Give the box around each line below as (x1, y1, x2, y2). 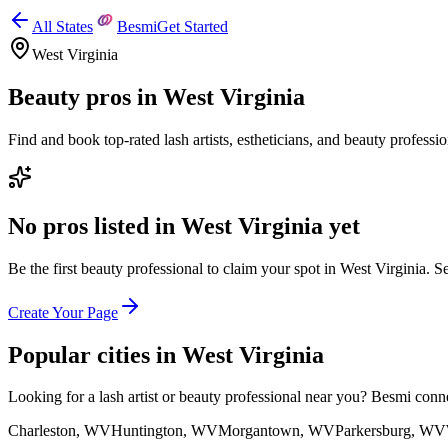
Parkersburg (335, 422, 411, 440)
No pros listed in (8, 212, 181, 239)
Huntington (111, 422, 183, 440)
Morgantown (218, 422, 300, 440)
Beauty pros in (8, 83, 163, 110)
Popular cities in (8, 341, 182, 368)
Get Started (157, 18, 228, 35)
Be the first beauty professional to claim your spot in (8, 259, 340, 277)
